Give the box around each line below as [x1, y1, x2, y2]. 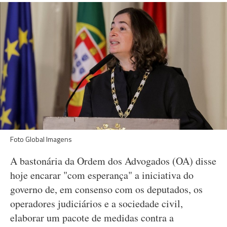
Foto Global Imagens [10, 134, 72, 144]
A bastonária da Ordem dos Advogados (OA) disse [10, 154, 216, 168]
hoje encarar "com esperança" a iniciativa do [10, 168, 194, 182]
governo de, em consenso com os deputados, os [10, 182, 203, 196]
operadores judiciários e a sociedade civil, [10, 197, 183, 210]
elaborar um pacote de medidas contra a [10, 211, 174, 224]
